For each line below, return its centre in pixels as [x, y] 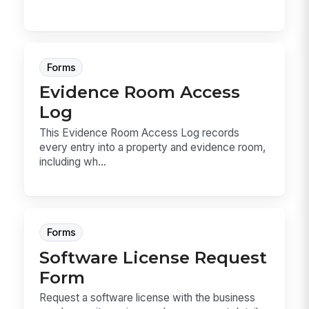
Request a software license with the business [148, 298]
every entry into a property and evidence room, [153, 147]
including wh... [73, 161]
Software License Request [153, 257]
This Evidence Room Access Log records [140, 132]
